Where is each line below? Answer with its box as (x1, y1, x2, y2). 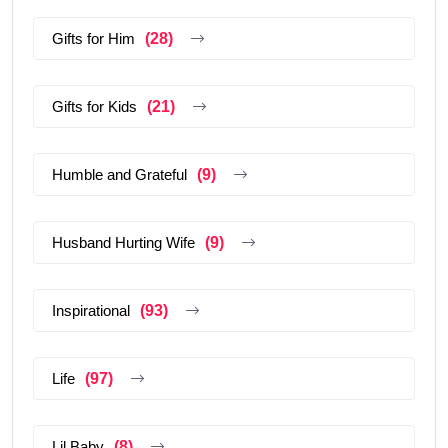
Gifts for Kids (52, 97, 137, 115)
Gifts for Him (52, 29, 135, 47)
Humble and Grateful (52, 165, 187, 183)
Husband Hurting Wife (52, 233, 195, 251)
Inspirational (52, 301, 130, 319)
